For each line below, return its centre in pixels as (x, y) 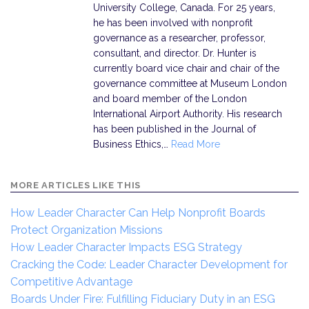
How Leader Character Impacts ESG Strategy (126, 248)
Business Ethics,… (132, 144)
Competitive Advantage (71, 282)
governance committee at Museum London (190, 84)
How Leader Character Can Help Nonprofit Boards (138, 213)
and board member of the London (170, 99)
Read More (195, 144)
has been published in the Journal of (174, 129)
